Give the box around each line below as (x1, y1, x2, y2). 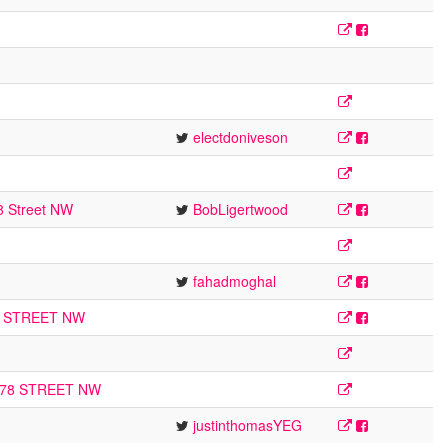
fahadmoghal (193, 271, 276, 291)
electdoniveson (193, 127, 288, 147)
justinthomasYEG (193, 415, 302, 435)
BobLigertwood (193, 199, 288, 219)
